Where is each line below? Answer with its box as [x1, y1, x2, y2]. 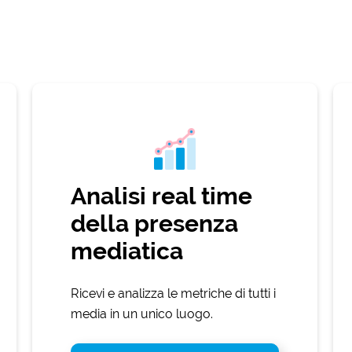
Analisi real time [70, 182, 252, 211]
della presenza [70, 210, 238, 238]
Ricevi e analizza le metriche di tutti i [70, 286, 276, 302]
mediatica [70, 237, 183, 266]
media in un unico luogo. [70, 306, 213, 322]
